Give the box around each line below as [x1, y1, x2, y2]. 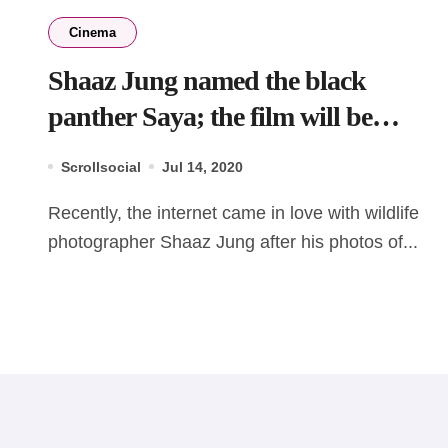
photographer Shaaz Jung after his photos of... [48, 231, 418, 252]
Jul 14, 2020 [162, 158, 243, 175]
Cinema [69, 24, 116, 40]
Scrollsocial [61, 158, 141, 175]
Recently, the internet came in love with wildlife [48, 202, 61, 223]
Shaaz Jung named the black [48, 64, 366, 96]
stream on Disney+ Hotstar [48, 136, 342, 168]
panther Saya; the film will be [48, 100, 372, 132]
